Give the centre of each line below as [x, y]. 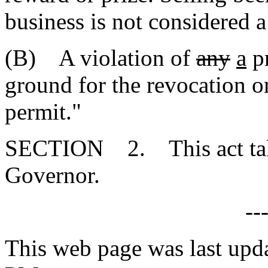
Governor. [52, 175]
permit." [43, 112]
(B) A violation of [100, 58]
